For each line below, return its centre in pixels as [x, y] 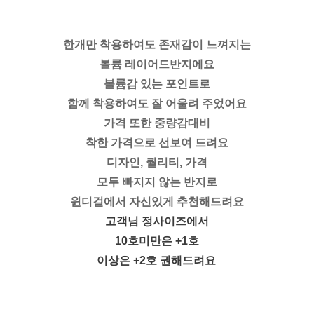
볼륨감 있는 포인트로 [157, 84]
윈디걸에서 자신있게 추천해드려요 [157, 202]
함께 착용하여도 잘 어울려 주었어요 [157, 104]
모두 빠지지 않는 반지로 [157, 182]
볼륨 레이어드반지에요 [157, 64]
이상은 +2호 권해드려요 [156, 261]
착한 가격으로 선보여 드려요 [157, 143]
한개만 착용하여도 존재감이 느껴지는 [157, 45]
